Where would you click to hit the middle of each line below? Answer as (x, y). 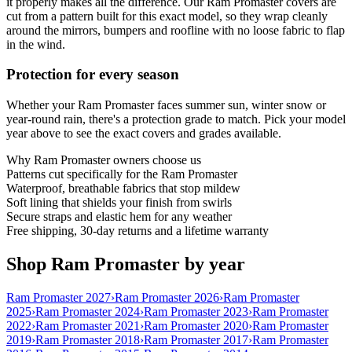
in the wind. (36, 44)
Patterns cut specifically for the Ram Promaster (122, 174)
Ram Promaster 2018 (88, 340)
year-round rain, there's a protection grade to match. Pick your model (176, 119)
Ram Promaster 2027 (59, 297)
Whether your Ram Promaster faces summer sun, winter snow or (166, 105)
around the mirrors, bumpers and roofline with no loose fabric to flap (176, 30)
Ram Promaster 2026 (167, 297)
